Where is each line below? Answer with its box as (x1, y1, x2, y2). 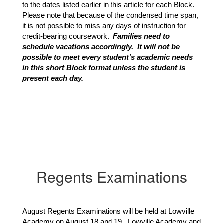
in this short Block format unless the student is (22, 64, 185, 72)
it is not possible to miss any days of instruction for (22, 22, 186, 30)
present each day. (22, 74, 83, 82)
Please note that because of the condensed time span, (22, 11, 198, 19)
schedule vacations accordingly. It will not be (22, 43, 180, 51)
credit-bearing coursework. (22, 32, 111, 40)
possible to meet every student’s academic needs (22, 53, 193, 61)
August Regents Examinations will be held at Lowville (22, 207, 194, 215)
